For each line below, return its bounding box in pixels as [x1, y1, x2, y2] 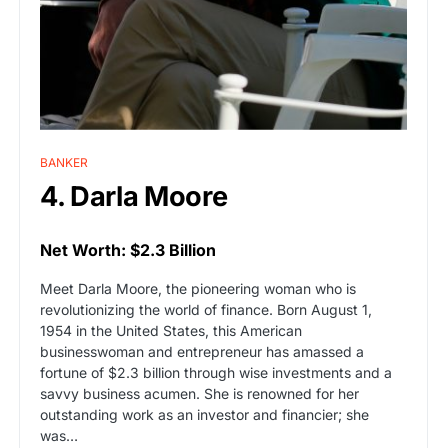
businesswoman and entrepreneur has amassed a [40, 342, 364, 360]
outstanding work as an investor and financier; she [40, 405, 369, 423]
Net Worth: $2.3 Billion [40, 239, 216, 260]
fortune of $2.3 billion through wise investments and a [40, 363, 392, 381]
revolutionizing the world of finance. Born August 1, [40, 300, 372, 318]
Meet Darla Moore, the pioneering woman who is [40, 279, 356, 297]
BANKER [40, 154, 88, 170]
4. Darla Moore [40, 179, 228, 213]
